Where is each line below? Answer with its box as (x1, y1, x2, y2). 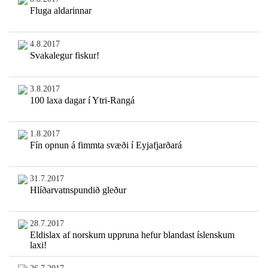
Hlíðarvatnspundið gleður (29, 185, 126, 196)
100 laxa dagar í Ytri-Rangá (29, 95, 135, 106)
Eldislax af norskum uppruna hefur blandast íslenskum (29, 230, 234, 240)
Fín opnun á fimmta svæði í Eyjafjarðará (29, 140, 182, 151)
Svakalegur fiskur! (29, 50, 99, 61)
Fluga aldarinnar (29, 5, 92, 16)
